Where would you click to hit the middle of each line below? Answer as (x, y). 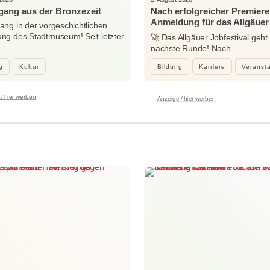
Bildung (170, 66)
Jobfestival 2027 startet (199, 33)
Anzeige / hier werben (186, 98)
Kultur (29, 66)
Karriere (212, 66)
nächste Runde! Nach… (195, 48)
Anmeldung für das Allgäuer (210, 22)
